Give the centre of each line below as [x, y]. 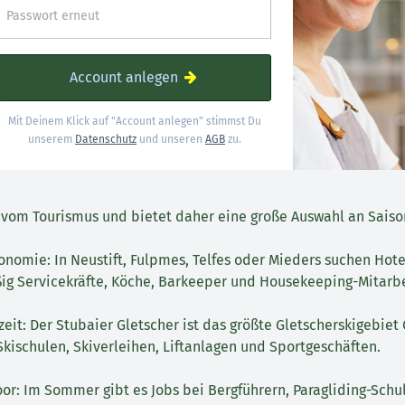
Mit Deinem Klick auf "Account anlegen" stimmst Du [135, 121]
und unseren [171, 139]
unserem [52, 139]
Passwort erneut [53, 16]
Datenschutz [106, 139]
